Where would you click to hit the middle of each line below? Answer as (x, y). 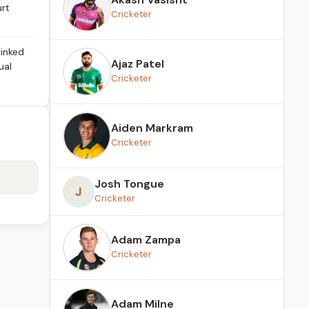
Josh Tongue (129, 184)
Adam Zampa (146, 240)
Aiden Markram (152, 128)
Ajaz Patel (138, 64)
